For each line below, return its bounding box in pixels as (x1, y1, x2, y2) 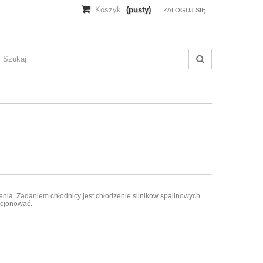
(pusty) (126, 5, 151, 14)
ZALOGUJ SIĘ (163, 6, 205, 14)
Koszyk (95, 5, 121, 14)
